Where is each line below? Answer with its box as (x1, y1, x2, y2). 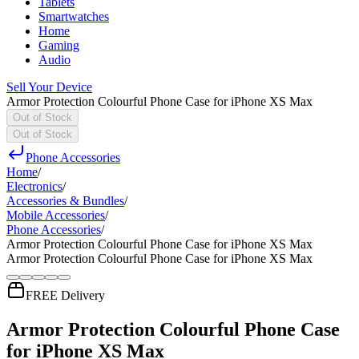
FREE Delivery (26, 288, 105, 302)
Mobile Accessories (6, 208, 105, 222)
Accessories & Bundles (6, 194, 124, 208)
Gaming (38, 38, 79, 52)
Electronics (6, 179, 63, 193)
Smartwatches (38, 10, 109, 23)
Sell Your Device (6, 80, 92, 94)
